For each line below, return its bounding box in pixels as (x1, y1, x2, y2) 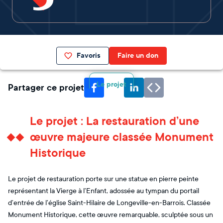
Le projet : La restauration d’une (30, 113, 199, 129)
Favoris (77, 51, 101, 60)
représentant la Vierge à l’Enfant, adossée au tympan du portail (8, 187, 199, 195)
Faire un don (117, 51, 158, 60)
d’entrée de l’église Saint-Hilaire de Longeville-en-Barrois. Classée (8, 199, 211, 207)
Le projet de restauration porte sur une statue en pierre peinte (8, 175, 199, 183)
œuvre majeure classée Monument (30, 129, 214, 145)
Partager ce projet (8, 82, 84, 94)
